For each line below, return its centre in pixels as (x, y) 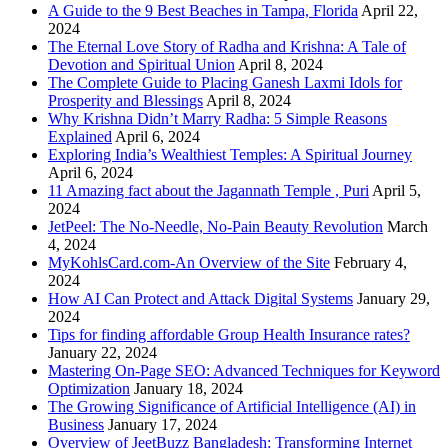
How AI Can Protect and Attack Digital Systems (200, 299)
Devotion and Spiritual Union (141, 65)
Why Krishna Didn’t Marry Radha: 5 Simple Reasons (217, 119)
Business (76, 425)
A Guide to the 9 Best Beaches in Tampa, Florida (203, 11)
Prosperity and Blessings (125, 101)
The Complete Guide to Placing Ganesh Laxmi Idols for (225, 83)
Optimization (89, 389)
